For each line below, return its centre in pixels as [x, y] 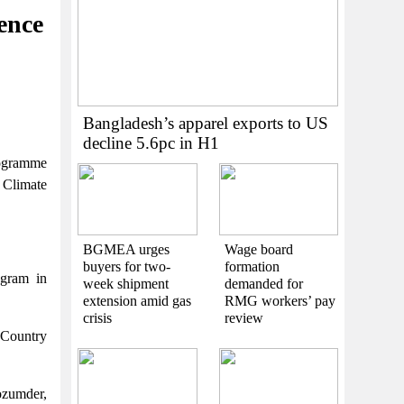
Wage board [258, 249]
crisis [97, 317]
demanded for [263, 283]
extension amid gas [137, 300]
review [243, 317]
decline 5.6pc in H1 [151, 142]
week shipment [126, 283]
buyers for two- [127, 266]
